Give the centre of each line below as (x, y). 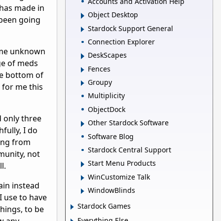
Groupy (100, 82)
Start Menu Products (122, 163)
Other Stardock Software (128, 123)
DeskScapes (107, 55)
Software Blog (111, 136)
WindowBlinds (111, 190)
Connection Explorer (121, 41)
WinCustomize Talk (119, 177)
